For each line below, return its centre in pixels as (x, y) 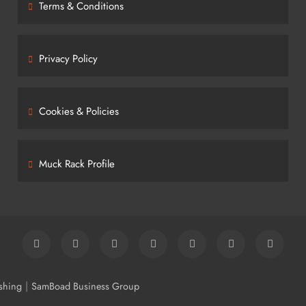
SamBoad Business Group (85, 286)
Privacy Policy (68, 59)
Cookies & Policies (79, 111)
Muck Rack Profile (76, 164)
